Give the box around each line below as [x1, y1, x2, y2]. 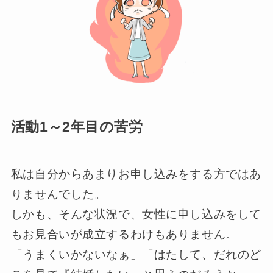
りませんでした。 [10, 188, 107, 201]
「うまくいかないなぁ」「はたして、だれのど [10, 248, 261, 261]
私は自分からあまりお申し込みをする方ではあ [10, 168, 261, 181]
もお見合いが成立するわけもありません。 [10, 228, 238, 241]
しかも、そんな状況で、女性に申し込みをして [10, 208, 261, 221]
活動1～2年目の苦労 [10, 119, 143, 135]
